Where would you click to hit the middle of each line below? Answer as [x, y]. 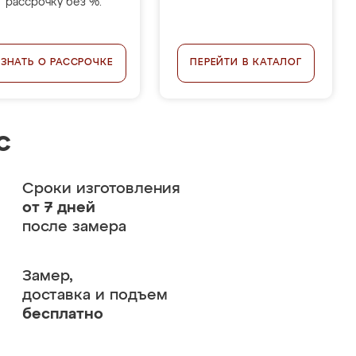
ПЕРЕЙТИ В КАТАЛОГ [246, 63]
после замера [74, 227]
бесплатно [62, 314]
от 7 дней [58, 208]
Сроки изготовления [101, 189]
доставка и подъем [95, 295]
